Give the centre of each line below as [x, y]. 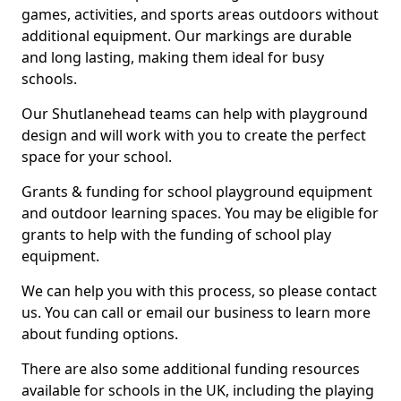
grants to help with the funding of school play [176, 235]
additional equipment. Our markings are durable [187, 36]
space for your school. [97, 157]
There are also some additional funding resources [191, 369]
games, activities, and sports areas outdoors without [200, 14]
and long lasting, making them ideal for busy [173, 57]
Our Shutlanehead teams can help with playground [195, 114]
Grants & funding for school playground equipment [197, 192]
